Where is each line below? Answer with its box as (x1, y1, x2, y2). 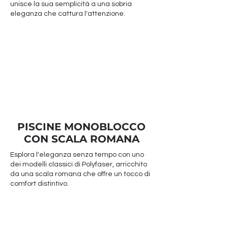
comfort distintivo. (10, 180, 69, 187)
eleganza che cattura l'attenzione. (10, 10, 125, 17)
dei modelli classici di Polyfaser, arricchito (10, 161, 147, 168)
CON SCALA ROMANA (23, 133, 139, 145)
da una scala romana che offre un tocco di (10, 170, 150, 178)
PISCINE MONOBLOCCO (17, 121, 146, 133)
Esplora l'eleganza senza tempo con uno (10, 151, 144, 158)
